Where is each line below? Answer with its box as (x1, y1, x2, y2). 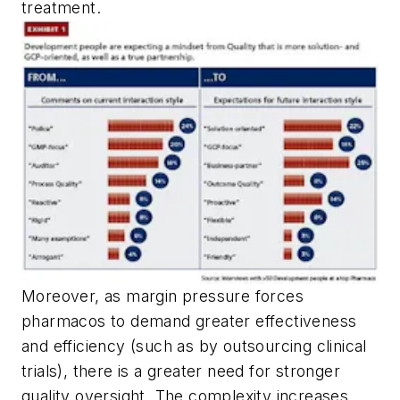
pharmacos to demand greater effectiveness (21, 311, 357, 330)
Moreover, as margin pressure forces (21, 286, 304, 305)
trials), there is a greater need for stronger (21, 361, 340, 380)
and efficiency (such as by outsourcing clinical (21, 336, 367, 355)
